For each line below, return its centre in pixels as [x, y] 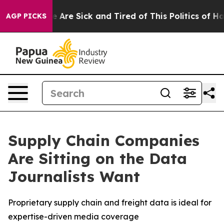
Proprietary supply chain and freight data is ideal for [110, 202]
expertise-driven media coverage [73, 216]
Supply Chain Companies [104, 140]
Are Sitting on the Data [97, 158]
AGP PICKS [26, 16]
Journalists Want [74, 176]
